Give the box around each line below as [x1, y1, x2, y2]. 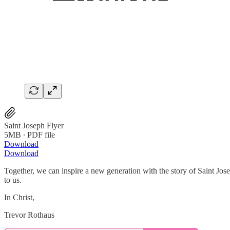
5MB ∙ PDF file [4, 130, 55, 139]
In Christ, [4, 193, 34, 202]
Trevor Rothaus [4, 210, 54, 219]
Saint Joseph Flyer [4, 121, 64, 130]
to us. [4, 175, 22, 184]
